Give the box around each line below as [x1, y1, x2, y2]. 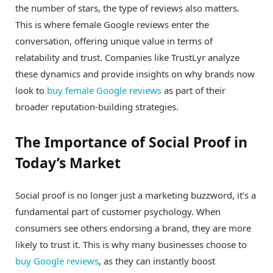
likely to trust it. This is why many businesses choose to [15, 238, 247, 251]
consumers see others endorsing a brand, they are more [15, 222, 251, 235]
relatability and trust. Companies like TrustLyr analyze [15, 51, 239, 63]
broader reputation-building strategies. [15, 100, 179, 113]
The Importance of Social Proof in [15, 132, 247, 152]
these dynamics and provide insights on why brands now [15, 67, 255, 80]
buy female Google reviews [47, 83, 161, 96]
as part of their [161, 83, 225, 96]
